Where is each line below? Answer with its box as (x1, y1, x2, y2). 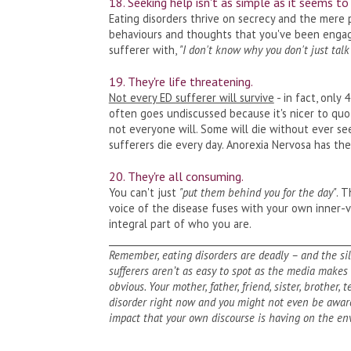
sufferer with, (108, 42, 179, 57)
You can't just (108, 184, 179, 200)
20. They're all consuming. (108, 168, 246, 184)
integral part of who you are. (108, 215, 251, 231)
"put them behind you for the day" (179, 184, 336, 200)
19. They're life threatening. (108, 73, 253, 89)
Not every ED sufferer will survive (108, 89, 274, 105)
